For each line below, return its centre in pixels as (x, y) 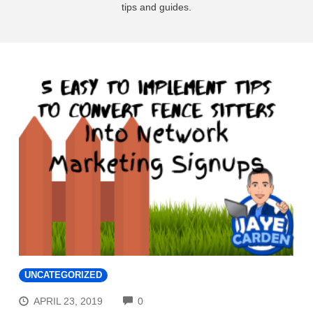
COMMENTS (172, 299)
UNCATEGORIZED (63, 275)
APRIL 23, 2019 (68, 301)
